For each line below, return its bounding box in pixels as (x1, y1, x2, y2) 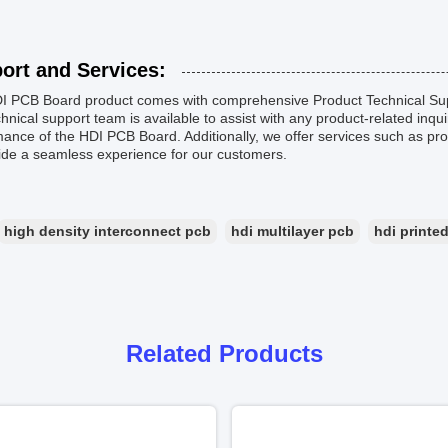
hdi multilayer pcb (231, 223, 354, 239)
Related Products (125, 340, 323, 367)
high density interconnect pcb (4, 223, 211, 239)
